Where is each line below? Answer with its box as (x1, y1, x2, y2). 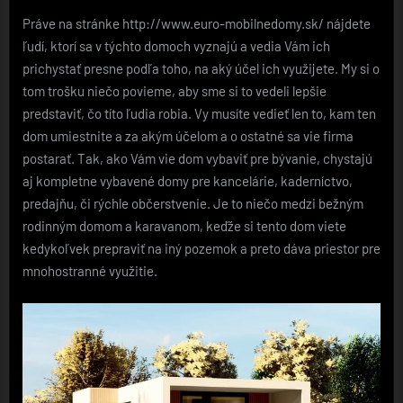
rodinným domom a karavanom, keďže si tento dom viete (22, 218, 346, 235)
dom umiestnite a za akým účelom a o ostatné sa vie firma (22, 128, 354, 145)
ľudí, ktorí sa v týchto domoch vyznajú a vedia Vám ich (22, 38, 330, 55)
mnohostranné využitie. (22, 263, 157, 280)
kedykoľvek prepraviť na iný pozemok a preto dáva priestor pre (22, 240, 381, 257)
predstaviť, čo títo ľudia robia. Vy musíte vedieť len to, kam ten (22, 105, 376, 122)
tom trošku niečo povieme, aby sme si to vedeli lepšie (22, 83, 327, 100)
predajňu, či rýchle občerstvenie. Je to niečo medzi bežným (22, 195, 363, 212)
